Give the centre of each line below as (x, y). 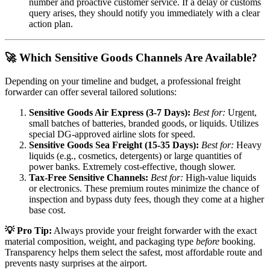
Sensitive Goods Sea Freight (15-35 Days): (114, 145)
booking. (237, 242)
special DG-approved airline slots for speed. (112, 134)
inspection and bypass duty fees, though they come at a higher (146, 199)
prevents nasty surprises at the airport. (76, 263)
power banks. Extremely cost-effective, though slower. (132, 167)
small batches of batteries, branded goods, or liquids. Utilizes (144, 124)
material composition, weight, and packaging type (100, 242)
